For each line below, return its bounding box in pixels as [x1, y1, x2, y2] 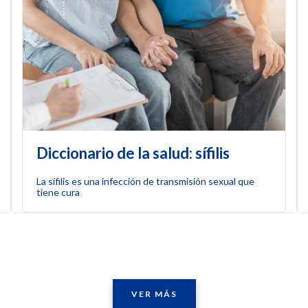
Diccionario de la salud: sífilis [36, 143, 230, 162]
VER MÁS [131, 288, 177, 299]
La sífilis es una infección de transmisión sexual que [36, 175, 255, 187]
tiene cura [36, 186, 80, 198]
